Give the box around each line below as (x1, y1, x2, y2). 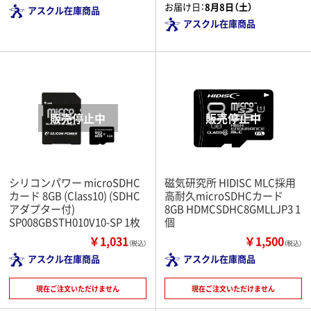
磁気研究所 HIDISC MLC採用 (165, 174, 296, 190)
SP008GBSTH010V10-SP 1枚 (9, 214, 140, 229)
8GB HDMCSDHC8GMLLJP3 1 (165, 201, 301, 216)
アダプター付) (9, 201, 75, 216)
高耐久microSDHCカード (165, 187, 283, 203)
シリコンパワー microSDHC (9, 174, 140, 190)
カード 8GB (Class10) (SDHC (9, 187, 140, 203)
